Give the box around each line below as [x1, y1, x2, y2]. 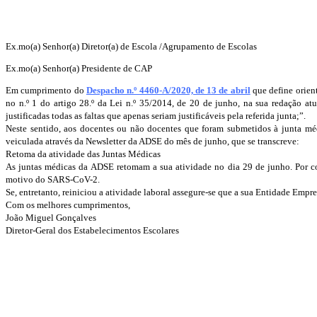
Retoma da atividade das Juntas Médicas [6, 149, 161, 160]
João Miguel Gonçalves [6, 212, 96, 224]
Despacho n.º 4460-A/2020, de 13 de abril [86, 85, 250, 96]
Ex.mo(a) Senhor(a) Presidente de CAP [6, 63, 152, 74]
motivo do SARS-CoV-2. [6, 174, 100, 185]
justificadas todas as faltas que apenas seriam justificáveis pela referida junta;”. [6, 110, 306, 122]
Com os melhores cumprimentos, [6, 200, 130, 211]
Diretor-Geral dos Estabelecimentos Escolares [6, 225, 179, 236]
